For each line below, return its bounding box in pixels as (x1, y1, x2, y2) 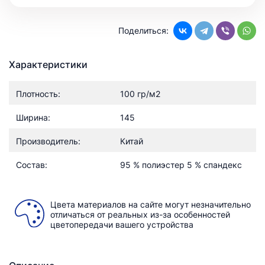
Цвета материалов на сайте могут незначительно (50, 199, 251, 209)
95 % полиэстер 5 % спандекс (120, 159, 242, 170)
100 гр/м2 (120, 88, 160, 99)
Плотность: (16, 88, 60, 99)
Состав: (16, 159, 47, 170)
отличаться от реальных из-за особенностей (50, 209, 230, 219)
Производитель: (16, 135, 80, 146)
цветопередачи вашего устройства (50, 219, 193, 230)
